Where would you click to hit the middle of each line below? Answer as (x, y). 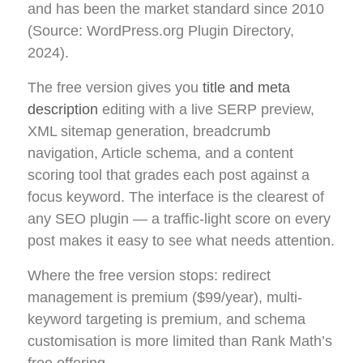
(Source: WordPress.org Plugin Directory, (161, 31)
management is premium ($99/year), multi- (165, 298)
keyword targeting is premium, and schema (167, 320)
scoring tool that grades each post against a (169, 175)
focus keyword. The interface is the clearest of (176, 197)
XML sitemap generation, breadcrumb (149, 132)
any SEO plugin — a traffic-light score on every (179, 219)
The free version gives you (115, 88)
